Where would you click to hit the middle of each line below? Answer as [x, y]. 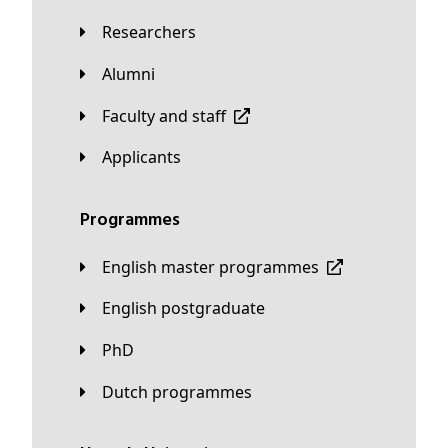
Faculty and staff [168, 115]
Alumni [133, 74]
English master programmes [215, 266]
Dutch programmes [183, 391]
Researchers [154, 32]
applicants [146, 157]
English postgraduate [188, 308]
